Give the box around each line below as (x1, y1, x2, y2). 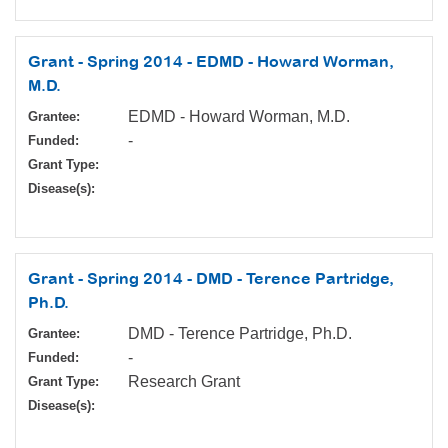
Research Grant (128, 373, 240, 391)
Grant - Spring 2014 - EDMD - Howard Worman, (28, 52, 394, 71)
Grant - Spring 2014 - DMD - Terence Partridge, (28, 269, 394, 288)
